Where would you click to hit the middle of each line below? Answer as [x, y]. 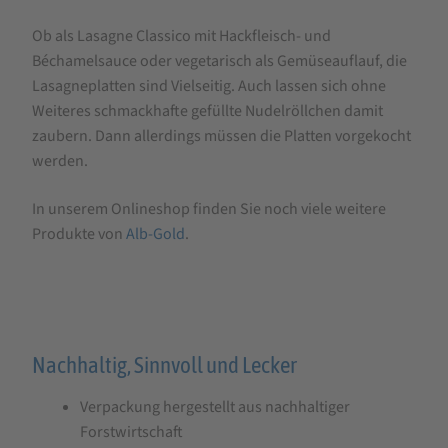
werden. [60, 161]
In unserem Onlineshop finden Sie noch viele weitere [209, 209]
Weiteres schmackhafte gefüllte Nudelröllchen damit [207, 111]
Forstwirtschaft [131, 431]
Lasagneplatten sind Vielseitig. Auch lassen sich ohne [209, 86]
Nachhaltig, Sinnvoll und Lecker [164, 364]
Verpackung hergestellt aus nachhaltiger [215, 406]
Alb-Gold [155, 234]
